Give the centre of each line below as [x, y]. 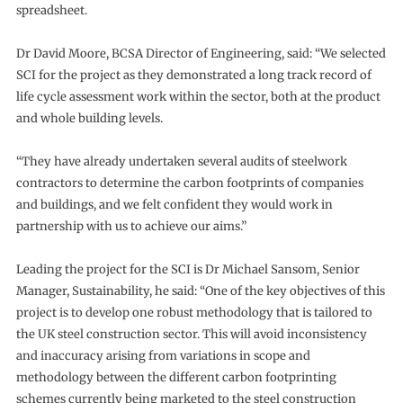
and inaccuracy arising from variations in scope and [163, 356]
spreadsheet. [51, 10]
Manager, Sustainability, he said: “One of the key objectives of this [200, 291]
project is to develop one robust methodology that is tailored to [194, 313]
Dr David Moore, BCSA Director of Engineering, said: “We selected [201, 54]
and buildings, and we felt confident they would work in [174, 205]
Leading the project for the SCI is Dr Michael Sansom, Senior [188, 269]
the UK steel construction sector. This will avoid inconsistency [191, 334]
